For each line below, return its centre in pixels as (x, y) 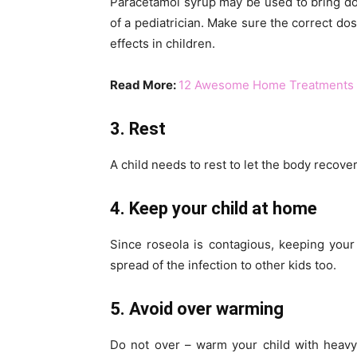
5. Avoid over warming (197, 309)
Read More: (144, 85)
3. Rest (138, 129)
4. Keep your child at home (214, 209)
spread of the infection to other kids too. (223, 265)
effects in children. (163, 44)
